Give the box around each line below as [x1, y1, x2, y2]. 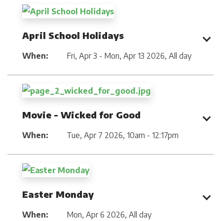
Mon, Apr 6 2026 [67, 209, 125, 220]
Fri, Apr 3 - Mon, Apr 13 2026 [67, 51, 165, 61]
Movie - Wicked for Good [22, 109, 141, 121]
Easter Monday [22, 188, 94, 200]
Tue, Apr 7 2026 [67, 130, 123, 141]
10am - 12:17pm [127, 130, 179, 141]
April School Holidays [22, 30, 124, 41]
